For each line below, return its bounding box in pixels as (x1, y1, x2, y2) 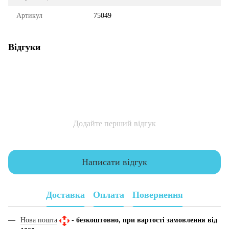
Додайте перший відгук (73, 119, 156, 128)
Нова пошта (20, 216, 57, 224)
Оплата (93, 189, 124, 200)
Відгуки (8, 42, 40, 53)
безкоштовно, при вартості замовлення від (76, 216, 217, 224)
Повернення (132, 189, 183, 200)
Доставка (46, 189, 85, 200)
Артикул (16, 12, 42, 20)
